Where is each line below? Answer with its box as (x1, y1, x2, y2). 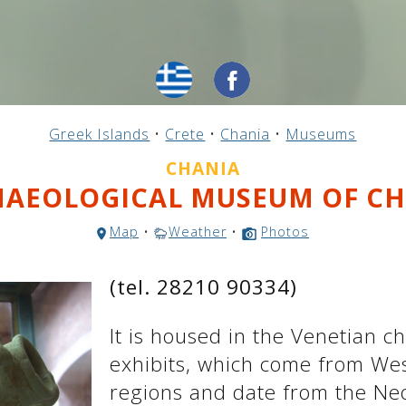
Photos (260, 223, 309, 241)
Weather (168, 223, 227, 241)
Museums (285, 124, 357, 145)
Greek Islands (49, 124, 150, 145)
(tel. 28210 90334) (109, 273, 297, 302)
